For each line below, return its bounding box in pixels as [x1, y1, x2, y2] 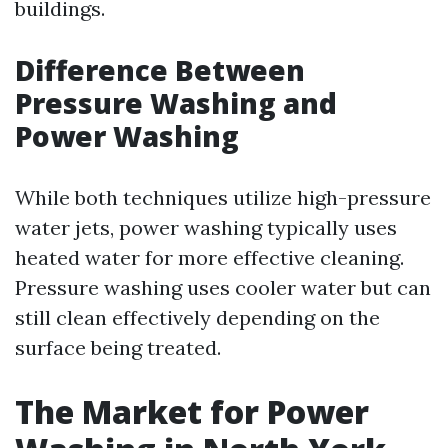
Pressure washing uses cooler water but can [15, 275, 431, 300]
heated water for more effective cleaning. [15, 245, 404, 270]
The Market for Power [15, 390, 369, 433]
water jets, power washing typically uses [15, 215, 397, 240]
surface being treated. [15, 335, 221, 360]
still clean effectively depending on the [15, 305, 380, 330]
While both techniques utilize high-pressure [15, 185, 431, 210]
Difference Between [15, 51, 305, 89]
